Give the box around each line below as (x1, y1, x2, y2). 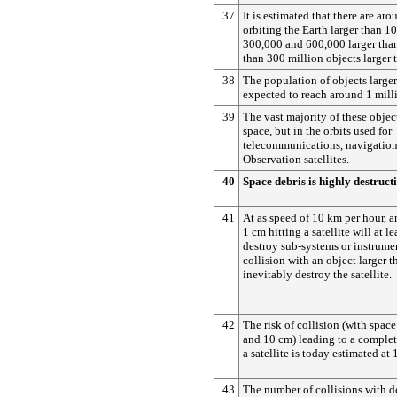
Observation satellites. (243, 152, 349, 166)
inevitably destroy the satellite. (243, 268, 392, 281)
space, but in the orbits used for (243, 124, 392, 137)
